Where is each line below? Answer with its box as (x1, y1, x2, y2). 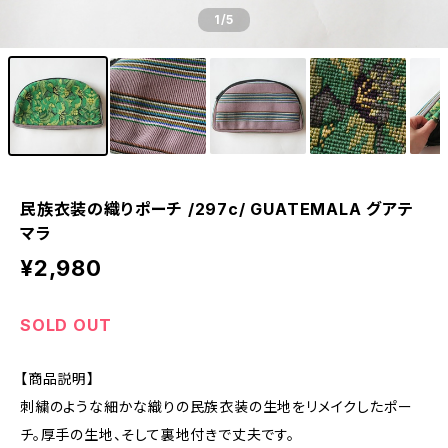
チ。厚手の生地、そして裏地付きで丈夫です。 (20, 426, 295, 443)
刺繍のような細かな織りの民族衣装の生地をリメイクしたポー (20, 398, 413, 415)
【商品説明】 (20, 370, 95, 387)
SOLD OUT (20, 315, 112, 335)
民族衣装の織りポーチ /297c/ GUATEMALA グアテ (20, 199, 414, 219)
